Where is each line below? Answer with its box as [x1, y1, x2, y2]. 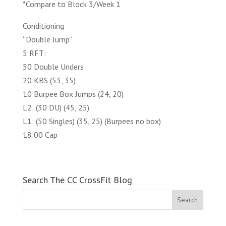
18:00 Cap [22, 130, 58, 140]
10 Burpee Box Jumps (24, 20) [22, 89, 124, 99]
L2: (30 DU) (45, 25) [22, 102, 89, 112]
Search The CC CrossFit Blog [22, 174, 132, 186]
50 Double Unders [22, 62, 84, 72]
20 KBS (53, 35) [22, 75, 76, 85]
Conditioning [22, 21, 64, 31]
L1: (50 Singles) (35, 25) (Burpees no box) [22, 116, 161, 126]
